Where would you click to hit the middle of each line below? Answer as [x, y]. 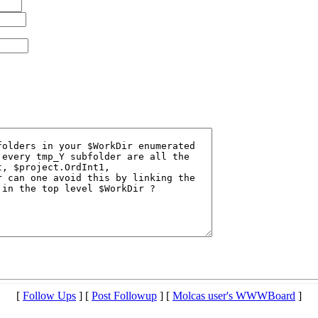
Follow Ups [49, 296]
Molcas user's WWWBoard [234, 296]
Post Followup [124, 296]
